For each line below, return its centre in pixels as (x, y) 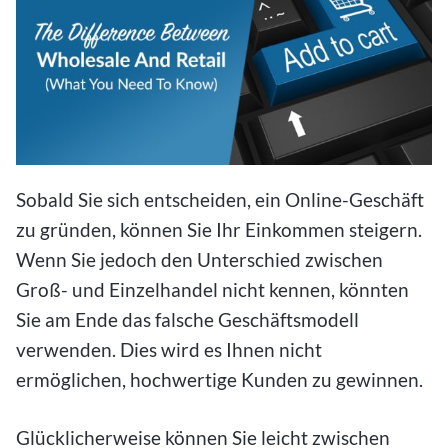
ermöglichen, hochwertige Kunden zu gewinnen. (219, 379)
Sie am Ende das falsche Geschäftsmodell (187, 319)
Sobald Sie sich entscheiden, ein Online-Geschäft (220, 199)
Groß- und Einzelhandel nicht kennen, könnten (212, 289)
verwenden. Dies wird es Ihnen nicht (169, 349)
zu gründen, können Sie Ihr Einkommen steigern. (219, 229)
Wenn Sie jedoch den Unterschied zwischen (199, 259)
